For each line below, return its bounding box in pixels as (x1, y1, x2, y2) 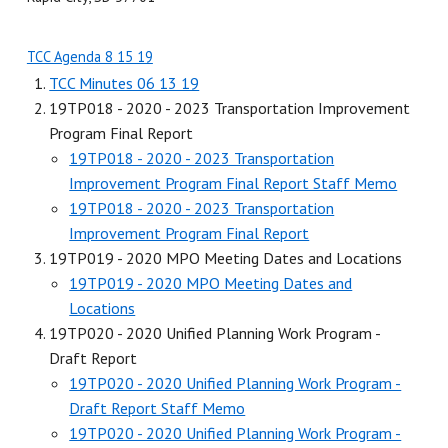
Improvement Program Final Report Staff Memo (69, 172, 398, 193)
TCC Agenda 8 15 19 (26, 46, 153, 66)
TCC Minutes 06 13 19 (49, 72, 200, 93)
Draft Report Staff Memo (69, 397, 246, 418)
